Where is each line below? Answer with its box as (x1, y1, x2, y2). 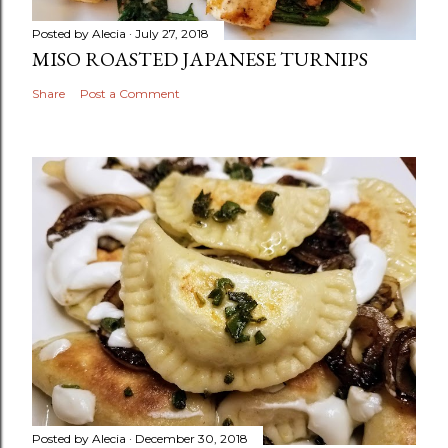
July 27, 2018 (135, 25, 209, 41)
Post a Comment (80, 85, 180, 101)
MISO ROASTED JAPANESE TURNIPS (32, 45, 368, 72)
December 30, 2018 (135, 430, 248, 446)
